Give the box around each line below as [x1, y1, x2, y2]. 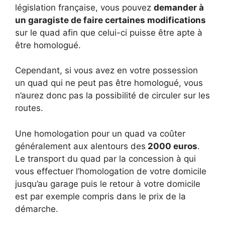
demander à [154, 2, 204, 13]
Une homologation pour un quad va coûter [15, 128, 185, 139]
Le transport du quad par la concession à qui [15, 153, 196, 164]
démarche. [15, 203, 58, 214]
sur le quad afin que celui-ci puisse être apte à [15, 27, 202, 38]
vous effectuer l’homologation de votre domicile [15, 166, 206, 176]
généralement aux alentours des [15, 141, 146, 151]
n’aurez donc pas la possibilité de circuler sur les [15, 90, 210, 100]
